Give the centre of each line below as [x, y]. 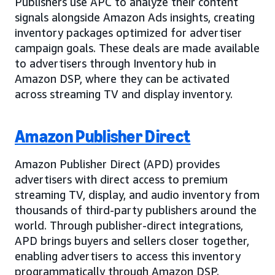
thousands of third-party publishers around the [136, 210]
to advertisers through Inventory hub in [115, 63]
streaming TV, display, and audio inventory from [137, 194]
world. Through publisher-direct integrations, [129, 225]
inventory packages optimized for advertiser [128, 32]
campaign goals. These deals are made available [137, 48]
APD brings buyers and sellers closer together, [132, 240]
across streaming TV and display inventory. [124, 94]
